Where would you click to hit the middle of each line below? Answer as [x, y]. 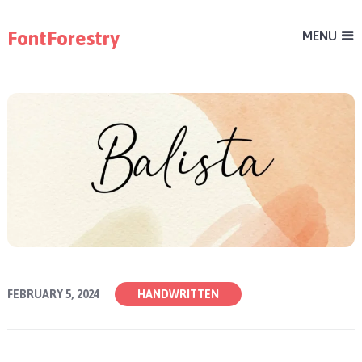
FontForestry [63, 38]
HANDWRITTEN [178, 295]
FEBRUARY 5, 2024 [53, 295]
